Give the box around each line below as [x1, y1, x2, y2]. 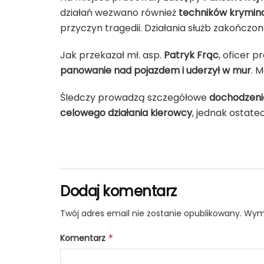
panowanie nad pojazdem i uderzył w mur [60, 63, 251, 77]
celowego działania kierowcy [60, 105, 192, 120]
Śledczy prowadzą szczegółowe [60, 90, 209, 104]
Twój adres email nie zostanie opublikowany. [60, 207, 242, 219]
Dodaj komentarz [60, 181, 177, 201]
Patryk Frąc [164, 48, 219, 62]
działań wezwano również [60, 5, 179, 19]
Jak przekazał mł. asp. [60, 48, 164, 62]
